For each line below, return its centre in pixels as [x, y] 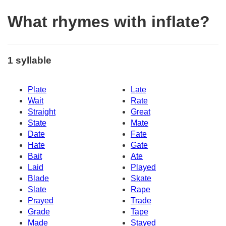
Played [143, 167]
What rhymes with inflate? [109, 22]
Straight [42, 112]
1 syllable [30, 60]
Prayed [41, 201]
